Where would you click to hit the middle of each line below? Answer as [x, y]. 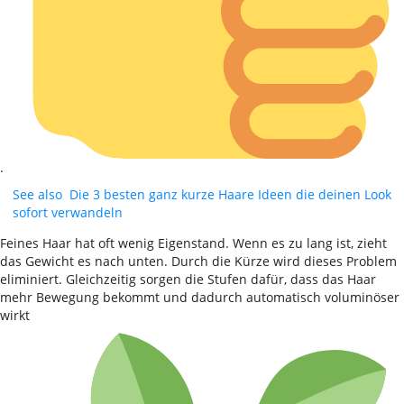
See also [37, 194]
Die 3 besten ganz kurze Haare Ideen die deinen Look [230, 194]
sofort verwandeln [68, 212]
